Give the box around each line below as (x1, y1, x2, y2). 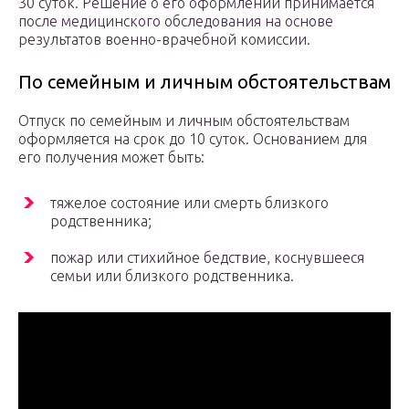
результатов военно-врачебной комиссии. (18, 31, 310, 48)
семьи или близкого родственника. (50, 267, 294, 285)
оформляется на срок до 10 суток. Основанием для (18, 131, 367, 148)
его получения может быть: (18, 149, 204, 166)
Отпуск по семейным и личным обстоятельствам (18, 112, 350, 130)
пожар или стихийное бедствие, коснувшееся (50, 249, 364, 267)
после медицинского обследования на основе (18, 13, 333, 30)
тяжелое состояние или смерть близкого (50, 194, 329, 212)
